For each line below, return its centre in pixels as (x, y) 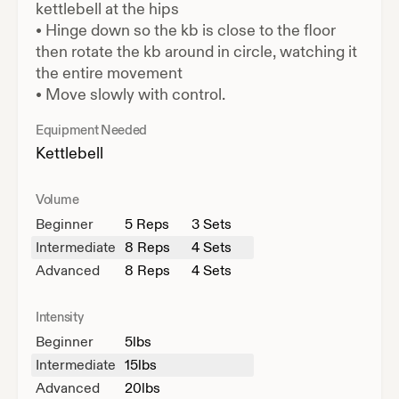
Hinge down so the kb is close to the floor (191, 30)
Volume (57, 199)
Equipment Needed (92, 130)
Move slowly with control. (135, 94)
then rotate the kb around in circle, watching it (196, 52)
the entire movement (109, 73)
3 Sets (212, 224)
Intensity (60, 317)
